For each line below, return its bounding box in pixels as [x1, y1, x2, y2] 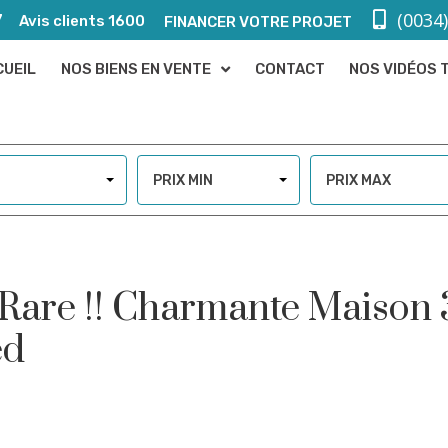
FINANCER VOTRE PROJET [155, 12, 353, 31]
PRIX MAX [325, 172, 391, 189]
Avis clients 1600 [19, 11, 146, 30]
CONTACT [255, 60, 326, 78]
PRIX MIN [153, 172, 213, 189]
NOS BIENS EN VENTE [61, 60, 212, 78]
